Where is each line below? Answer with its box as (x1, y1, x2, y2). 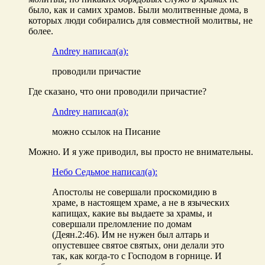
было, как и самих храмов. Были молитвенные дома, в (28, 4, 248, 15)
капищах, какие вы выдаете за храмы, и (52, 208, 212, 218)
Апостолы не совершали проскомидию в (52, 186, 217, 197)
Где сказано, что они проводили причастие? (28, 86, 206, 96)
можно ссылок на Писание (52, 126, 160, 137)
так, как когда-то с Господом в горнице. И (52, 250, 222, 261)
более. (28, 25, 53, 36)
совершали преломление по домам (52, 218, 192, 229)
